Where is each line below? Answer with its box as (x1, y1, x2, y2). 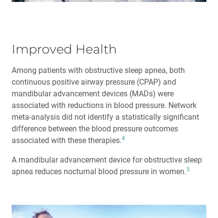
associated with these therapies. (12, 136, 122, 145)
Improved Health (12, 41, 117, 56)
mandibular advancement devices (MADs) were (12, 89, 174, 98)
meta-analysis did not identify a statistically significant (12, 112, 199, 122)
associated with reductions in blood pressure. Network (12, 101, 197, 110)
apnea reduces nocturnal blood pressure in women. (12, 167, 186, 176)
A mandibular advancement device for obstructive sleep (12, 155, 202, 164)
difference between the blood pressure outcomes (12, 124, 178, 133)
